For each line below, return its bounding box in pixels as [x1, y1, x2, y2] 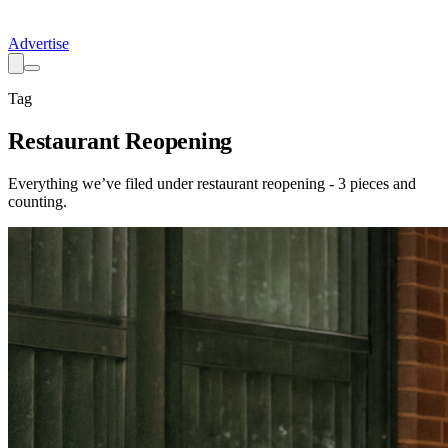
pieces [350, 174, 389, 192]
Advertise [8, 35, 69, 52]
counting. [8, 192, 67, 210]
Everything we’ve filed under [8, 174, 197, 192]
